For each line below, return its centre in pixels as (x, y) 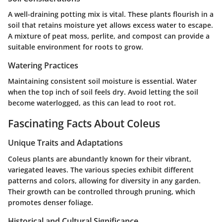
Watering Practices (43, 65)
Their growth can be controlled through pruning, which (102, 191)
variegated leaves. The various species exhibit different (101, 169)
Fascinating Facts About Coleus (84, 123)
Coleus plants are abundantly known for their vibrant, (100, 159)
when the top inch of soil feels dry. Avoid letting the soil (103, 92)
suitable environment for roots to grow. (76, 47)
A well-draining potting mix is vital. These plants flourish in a (111, 14)
